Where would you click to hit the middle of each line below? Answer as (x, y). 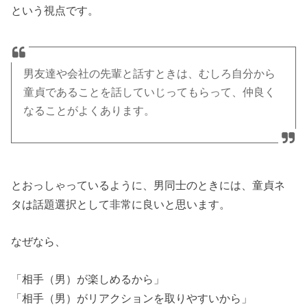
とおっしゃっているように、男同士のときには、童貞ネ (148, 185)
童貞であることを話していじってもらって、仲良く (150, 92)
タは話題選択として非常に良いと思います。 (121, 205)
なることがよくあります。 (89, 110)
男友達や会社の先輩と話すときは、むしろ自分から (150, 73)
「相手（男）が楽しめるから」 (88, 279)
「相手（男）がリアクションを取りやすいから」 (132, 298)
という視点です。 (55, 10)
